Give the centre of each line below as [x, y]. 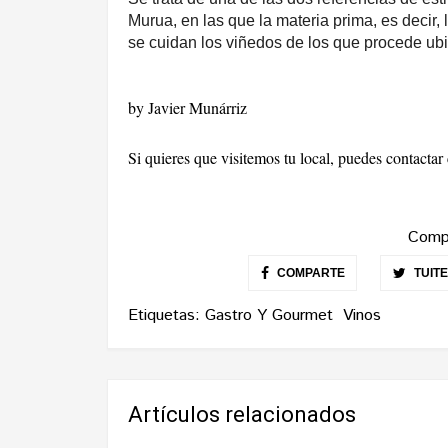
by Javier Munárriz [187, 107]
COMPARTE [309, 273]
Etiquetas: [166, 315]
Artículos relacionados [242, 414]
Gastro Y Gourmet [269, 315]
